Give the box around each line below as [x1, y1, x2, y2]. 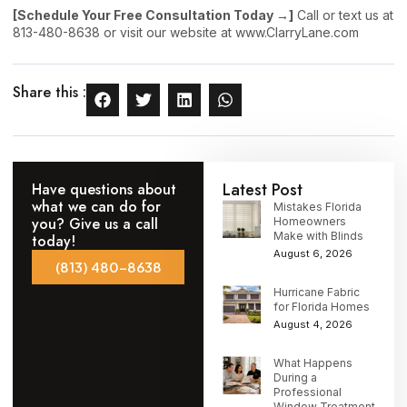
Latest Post [223, 177, 303, 202]
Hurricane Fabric [273, 284, 360, 299]
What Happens [273, 355, 352, 370]
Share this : [13, 81, 86, 103]
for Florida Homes [273, 299, 370, 313]
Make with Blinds [273, 228, 363, 243]
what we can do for [32, 195, 161, 217]
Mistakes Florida [273, 199, 362, 213]
